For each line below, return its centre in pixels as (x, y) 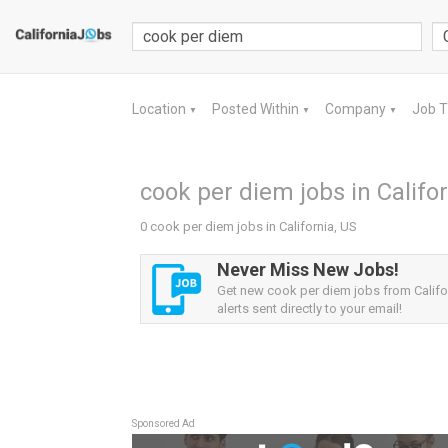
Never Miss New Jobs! (308, 269)
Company (357, 109)
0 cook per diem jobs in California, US (248, 226)
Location (160, 109)
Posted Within (257, 109)
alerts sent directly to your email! (309, 308)
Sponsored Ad (163, 423)
